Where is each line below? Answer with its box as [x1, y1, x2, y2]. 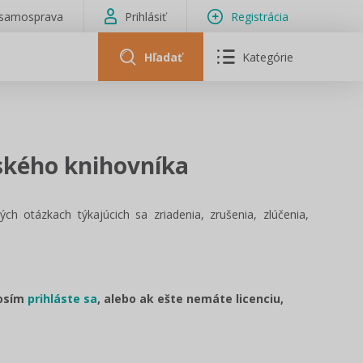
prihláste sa [28, 291, 97, 306]
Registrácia [231, 8, 288, 24]
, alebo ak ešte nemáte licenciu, [97, 291, 284, 306]
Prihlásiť [125, 8, 166, 24]
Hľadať [143, 49, 182, 65]
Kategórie [242, 49, 294, 65]
